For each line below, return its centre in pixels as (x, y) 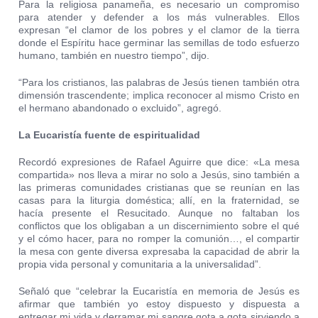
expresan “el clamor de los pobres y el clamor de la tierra (159, 30)
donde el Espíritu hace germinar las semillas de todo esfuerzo (159, 43)
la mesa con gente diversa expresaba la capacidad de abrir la (159, 252)
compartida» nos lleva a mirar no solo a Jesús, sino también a (159, 175)
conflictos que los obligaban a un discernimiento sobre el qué (159, 226)
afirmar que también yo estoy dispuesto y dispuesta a (159, 304)
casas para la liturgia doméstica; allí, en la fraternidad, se (159, 201)
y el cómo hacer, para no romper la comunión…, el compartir (159, 239)
